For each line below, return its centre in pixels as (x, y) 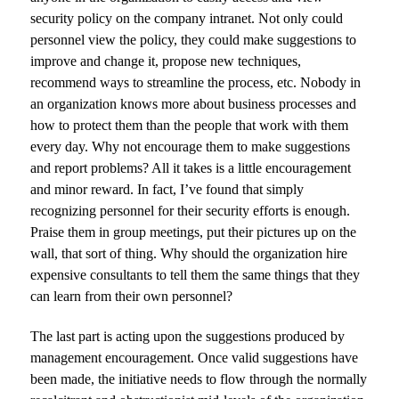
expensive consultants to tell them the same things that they (195, 274)
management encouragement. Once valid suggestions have (195, 357)
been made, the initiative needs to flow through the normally (199, 379)
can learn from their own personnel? (132, 296)
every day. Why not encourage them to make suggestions (191, 146)
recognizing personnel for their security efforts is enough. (191, 210)
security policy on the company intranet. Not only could (187, 18)
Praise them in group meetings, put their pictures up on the (194, 232)
